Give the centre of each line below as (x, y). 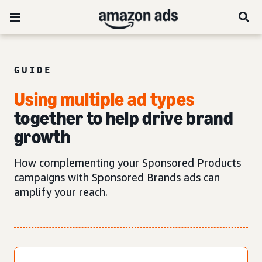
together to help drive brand (124, 118)
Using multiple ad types (104, 99)
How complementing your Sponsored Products (127, 163)
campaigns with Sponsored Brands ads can (117, 177)
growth (42, 137)
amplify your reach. (61, 192)
